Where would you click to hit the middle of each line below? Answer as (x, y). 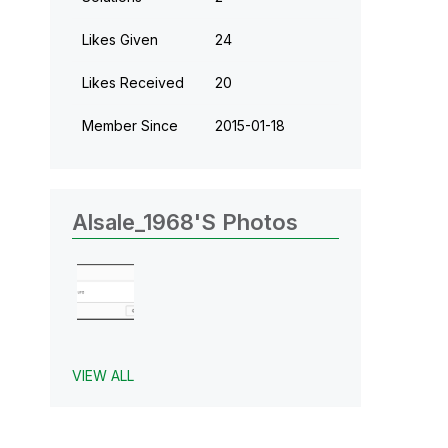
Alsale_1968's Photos (184, 221)
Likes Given (119, 39)
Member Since (129, 125)
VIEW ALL (102, 376)
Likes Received (132, 82)
